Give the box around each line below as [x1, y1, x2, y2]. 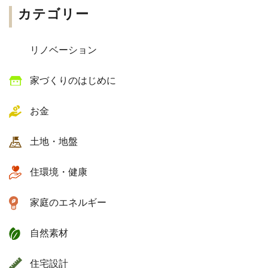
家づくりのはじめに [30, 75, 116, 86]
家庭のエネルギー [30, 197, 106, 208]
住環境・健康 [30, 167, 87, 178]
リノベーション [30, 45, 97, 56]
